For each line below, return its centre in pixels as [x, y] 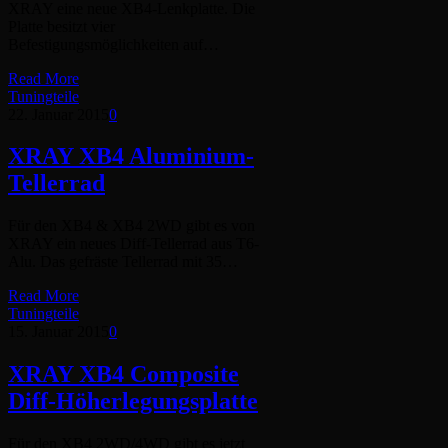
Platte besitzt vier [61, 26]
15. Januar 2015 [58, 332]
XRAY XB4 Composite [123, 374]
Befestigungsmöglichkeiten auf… [113, 44]
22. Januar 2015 [58, 114]
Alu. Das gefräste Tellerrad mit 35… [123, 262]
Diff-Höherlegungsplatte [133, 401]
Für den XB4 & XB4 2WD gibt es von [131, 226]
